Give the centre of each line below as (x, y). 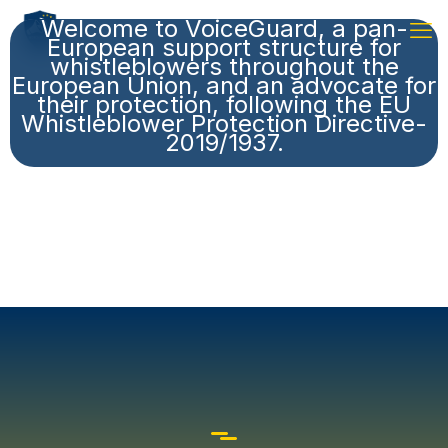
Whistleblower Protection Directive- (224, 123)
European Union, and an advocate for (224, 85)
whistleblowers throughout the (224, 66)
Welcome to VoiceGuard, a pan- (224, 28)
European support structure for (224, 47)
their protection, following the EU (224, 104)
